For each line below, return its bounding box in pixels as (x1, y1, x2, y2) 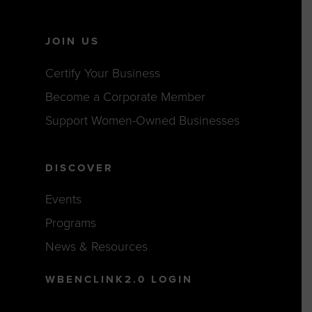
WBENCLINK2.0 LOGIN (45, 273, 194, 286)
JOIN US (45, 35, 100, 48)
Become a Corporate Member (45, 88, 206, 104)
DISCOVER (45, 161, 114, 174)
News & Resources (45, 239, 148, 255)
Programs (45, 215, 97, 231)
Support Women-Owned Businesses (45, 112, 240, 128)
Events (45, 192, 82, 208)
